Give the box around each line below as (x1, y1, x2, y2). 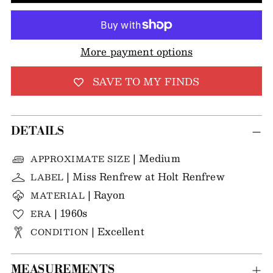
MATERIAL (30, 188, 88, 202)
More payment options (80, 43, 193, 60)
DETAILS (11, 124, 65, 138)
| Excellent (91, 223, 144, 239)
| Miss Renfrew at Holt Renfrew (66, 168, 225, 185)
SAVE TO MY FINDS (93, 73, 199, 90)
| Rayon (87, 186, 126, 203)
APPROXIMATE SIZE (30, 152, 133, 166)
